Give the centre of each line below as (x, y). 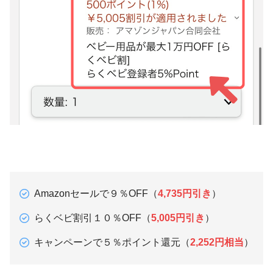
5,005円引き (178, 218)
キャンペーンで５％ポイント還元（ (112, 243)
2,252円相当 (217, 243)
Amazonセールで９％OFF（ (96, 194)
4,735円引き (185, 194)
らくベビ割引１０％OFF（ (93, 218)
